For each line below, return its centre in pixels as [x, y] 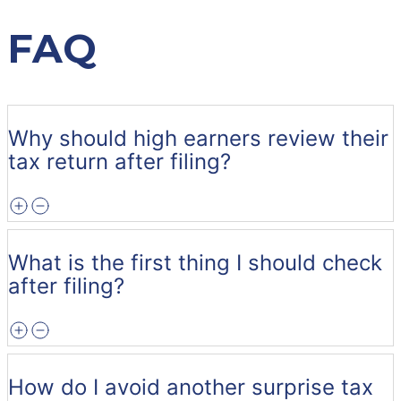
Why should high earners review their [198, 138]
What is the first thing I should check [195, 262]
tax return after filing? [119, 161]
